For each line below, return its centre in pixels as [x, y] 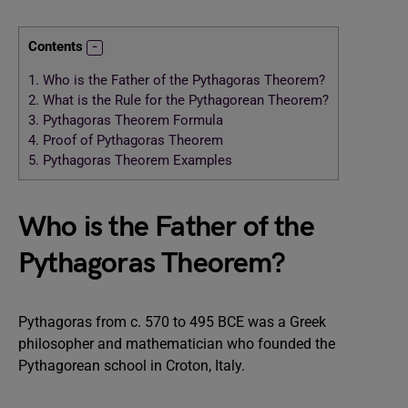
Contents [56, 46]
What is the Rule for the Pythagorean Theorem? [184, 101]
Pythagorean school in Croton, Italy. [133, 366]
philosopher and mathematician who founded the [177, 344]
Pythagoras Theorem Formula [133, 121]
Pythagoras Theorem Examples [136, 161]
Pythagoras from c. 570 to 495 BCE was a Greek [172, 322]
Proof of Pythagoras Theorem [131, 141]
